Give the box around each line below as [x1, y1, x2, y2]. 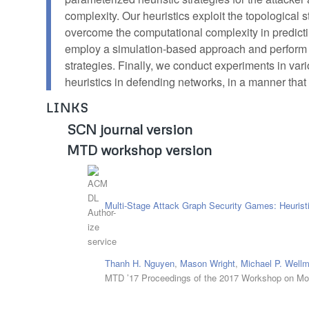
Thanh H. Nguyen [105, 256, 175, 270]
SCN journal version [67, 120, 192, 137]
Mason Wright [180, 256, 235, 270]
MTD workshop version [67, 141, 212, 158]
